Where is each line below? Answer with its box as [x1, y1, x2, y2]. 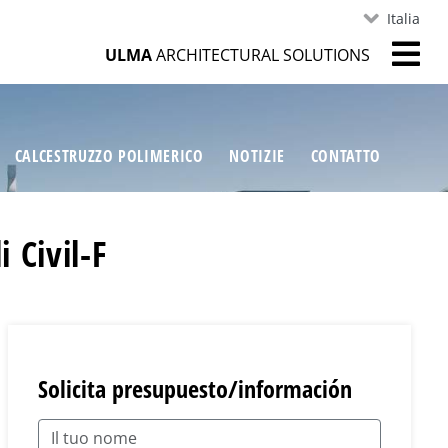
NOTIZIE [229, 145, 285, 168]
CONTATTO [310, 145, 381, 168]
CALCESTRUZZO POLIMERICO [14, 145, 204, 168]
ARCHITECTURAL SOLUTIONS [151, 43, 370, 66]
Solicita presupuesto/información [37, 372, 352, 406]
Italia [386, 9, 420, 28]
